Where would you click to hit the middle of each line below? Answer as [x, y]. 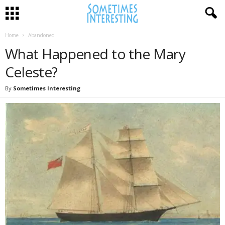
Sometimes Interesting [47, 88]
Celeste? [31, 72]
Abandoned [41, 35]
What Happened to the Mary [95, 54]
